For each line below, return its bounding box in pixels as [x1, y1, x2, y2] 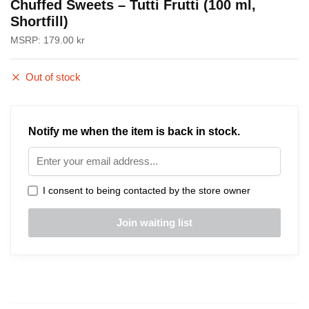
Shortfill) [10, 14, 68, 29]
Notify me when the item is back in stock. [28, 126, 240, 137]
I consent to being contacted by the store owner [37, 184, 250, 196]
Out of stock [26, 71, 81, 83]
